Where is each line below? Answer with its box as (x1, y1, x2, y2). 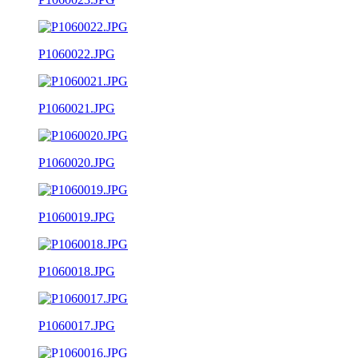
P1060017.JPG (38, 318, 115, 332)
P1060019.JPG (38, 209, 115, 224)
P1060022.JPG (38, 46, 115, 61)
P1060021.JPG (38, 101, 115, 115)
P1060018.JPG (38, 264, 115, 278)
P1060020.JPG (38, 155, 115, 169)
